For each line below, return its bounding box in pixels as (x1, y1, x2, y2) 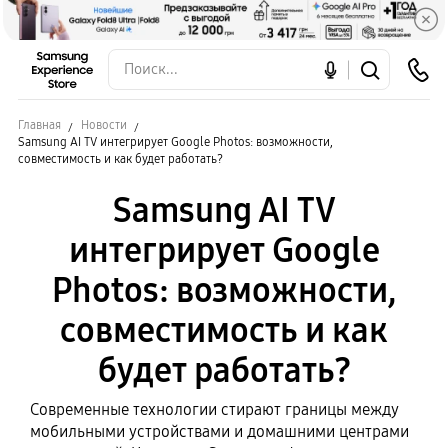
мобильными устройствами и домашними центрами (30, 422, 409, 441)
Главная (18, 118, 61, 132)
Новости (81, 118, 127, 132)
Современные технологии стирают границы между (30, 400, 399, 419)
